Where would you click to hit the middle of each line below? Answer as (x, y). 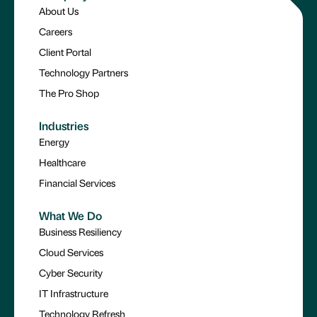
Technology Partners (83, 72)
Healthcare (62, 162)
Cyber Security (71, 272)
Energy (54, 141)
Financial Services (77, 182)
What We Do (70, 215)
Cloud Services (71, 252)
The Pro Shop (69, 92)
